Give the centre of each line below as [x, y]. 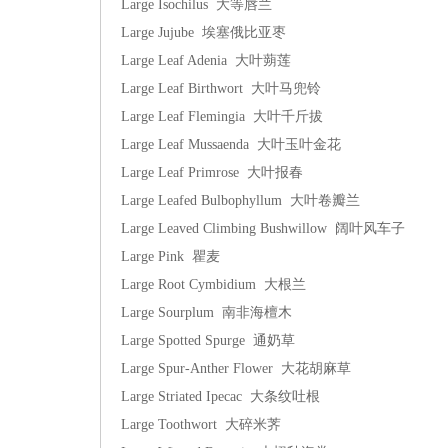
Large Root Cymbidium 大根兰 [213, 284]
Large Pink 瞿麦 [170, 256]
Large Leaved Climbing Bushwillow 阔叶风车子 [263, 228]
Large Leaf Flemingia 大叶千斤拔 [222, 116]
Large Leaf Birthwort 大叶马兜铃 [221, 88]
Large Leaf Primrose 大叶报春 [212, 172]
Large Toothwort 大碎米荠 [201, 424]
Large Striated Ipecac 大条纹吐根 [220, 396]
